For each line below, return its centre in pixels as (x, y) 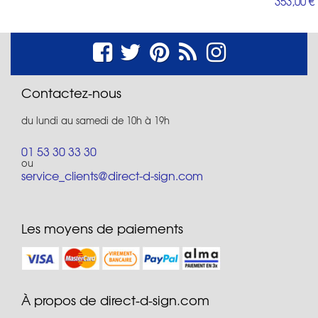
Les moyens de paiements (102, 228)
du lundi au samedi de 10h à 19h (95, 120)
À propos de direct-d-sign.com (115, 300)
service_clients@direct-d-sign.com (112, 175)
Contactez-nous (71, 92)
